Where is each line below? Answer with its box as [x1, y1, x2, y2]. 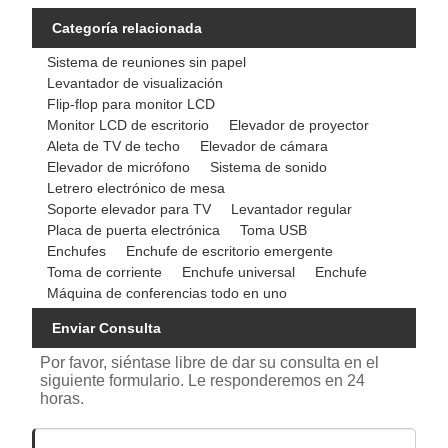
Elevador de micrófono [47, 158, 191, 175]
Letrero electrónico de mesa [47, 179, 226, 196]
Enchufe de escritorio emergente [126, 242, 334, 259]
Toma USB [240, 221, 308, 238]
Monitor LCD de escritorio [47, 116, 210, 133]
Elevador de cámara [200, 137, 329, 154]
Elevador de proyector [229, 116, 370, 133]
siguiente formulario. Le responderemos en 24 [40, 371, 366, 389]
